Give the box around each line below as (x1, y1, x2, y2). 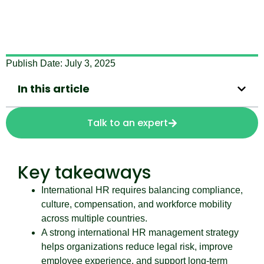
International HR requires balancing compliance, (41, 185, 243, 195)
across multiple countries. (41, 213, 147, 223)
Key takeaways (18, 160, 151, 185)
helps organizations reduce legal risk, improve (41, 242, 233, 252)
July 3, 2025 (65, 58, 115, 68)
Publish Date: (6, 58, 65, 68)
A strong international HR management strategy (41, 227, 239, 237)
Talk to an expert (87, 116, 168, 130)
